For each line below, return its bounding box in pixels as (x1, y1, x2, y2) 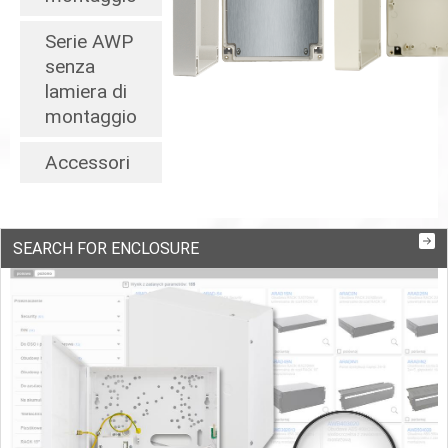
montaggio (45, 105, 137, 128)
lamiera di (45, 80, 127, 103)
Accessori (45, 151, 130, 174)
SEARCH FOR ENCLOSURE (13, 239, 199, 258)
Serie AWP (45, 30, 133, 53)
